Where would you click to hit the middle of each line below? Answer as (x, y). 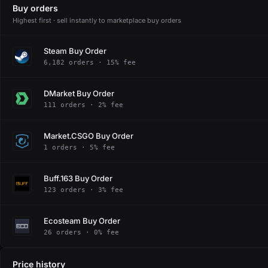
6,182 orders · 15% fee (90, 62)
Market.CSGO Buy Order (89, 135)
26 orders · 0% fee (81, 232)
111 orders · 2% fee (83, 105)
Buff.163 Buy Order (78, 178)
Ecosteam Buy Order (82, 220)
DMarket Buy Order (79, 93)
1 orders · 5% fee (79, 147)
